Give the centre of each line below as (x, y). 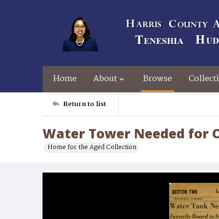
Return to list (85, 104)
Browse (158, 79)
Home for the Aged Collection (92, 147)
